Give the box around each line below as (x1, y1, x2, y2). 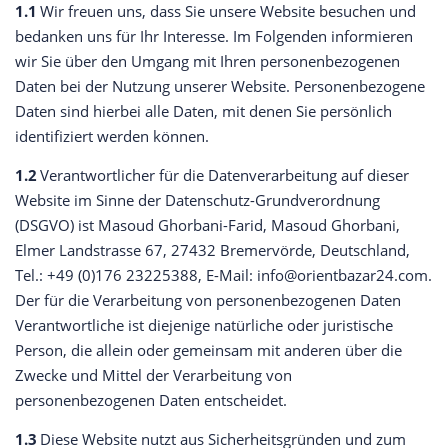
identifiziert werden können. (15, 126, 209, 147)
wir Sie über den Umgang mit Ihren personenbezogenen (15, 51, 400, 72)
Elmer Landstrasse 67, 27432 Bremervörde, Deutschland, (15, 240, 410, 261)
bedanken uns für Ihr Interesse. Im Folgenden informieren (15, 26, 413, 47)
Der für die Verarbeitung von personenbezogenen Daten (15, 290, 401, 311)
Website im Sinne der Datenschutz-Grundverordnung (15, 190, 380, 211)
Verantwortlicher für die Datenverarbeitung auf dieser (37, 165, 409, 186)
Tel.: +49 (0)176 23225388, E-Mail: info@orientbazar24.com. (15, 265, 432, 286)
